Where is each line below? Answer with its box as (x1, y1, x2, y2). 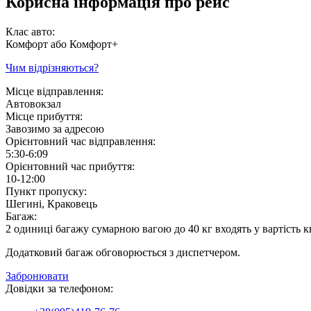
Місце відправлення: (6, 85, 103, 97)
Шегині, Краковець (6, 197, 97, 210)
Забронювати (6, 269, 69, 282)
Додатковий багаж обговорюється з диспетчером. (6, 246, 240, 258)
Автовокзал (6, 97, 61, 110)
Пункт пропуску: (6, 185, 87, 197)
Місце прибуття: (6, 110, 83, 122)
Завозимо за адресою (6, 122, 104, 135)
